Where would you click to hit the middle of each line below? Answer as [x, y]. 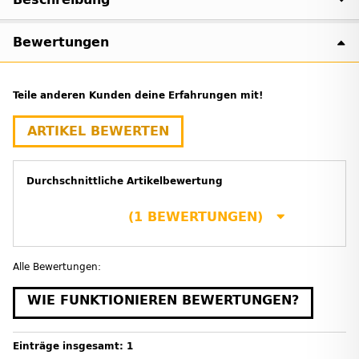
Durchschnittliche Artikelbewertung [125, 182]
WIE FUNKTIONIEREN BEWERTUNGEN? [163, 301]
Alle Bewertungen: [57, 267]
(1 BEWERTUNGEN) [196, 217]
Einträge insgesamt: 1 [73, 347]
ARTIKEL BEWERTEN [98, 131]
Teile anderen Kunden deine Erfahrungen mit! [138, 96]
